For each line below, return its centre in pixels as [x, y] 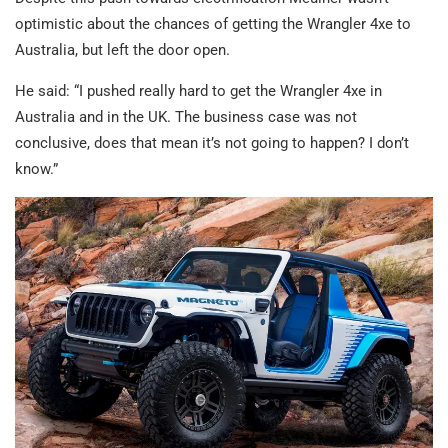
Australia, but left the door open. [122, 50]
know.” [36, 169]
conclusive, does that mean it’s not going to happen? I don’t [212, 143]
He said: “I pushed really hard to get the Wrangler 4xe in [198, 91]
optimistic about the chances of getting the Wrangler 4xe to [213, 24]
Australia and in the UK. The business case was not [186, 117]
